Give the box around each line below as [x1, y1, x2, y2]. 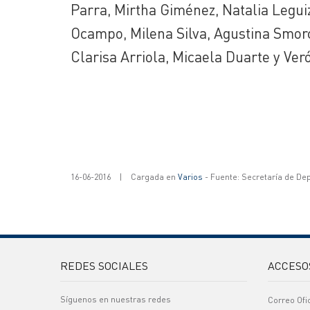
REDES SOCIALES [60, 258, 148, 273]
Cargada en [131, 172, 178, 182]
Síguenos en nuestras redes [60, 294, 171, 304]
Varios [178, 172, 203, 182]
